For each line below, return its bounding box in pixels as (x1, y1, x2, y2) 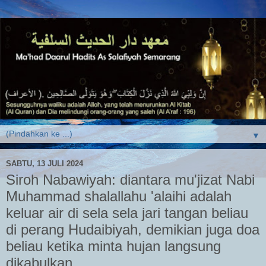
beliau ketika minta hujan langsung (6, 238, 221, 255)
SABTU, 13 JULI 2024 (6, 159, 83, 168)
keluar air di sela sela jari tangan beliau (6, 205, 248, 221)
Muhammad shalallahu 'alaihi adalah (6, 188, 232, 205)
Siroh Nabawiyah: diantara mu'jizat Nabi (6, 172, 255, 188)
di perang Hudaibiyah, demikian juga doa (6, 221, 259, 238)
